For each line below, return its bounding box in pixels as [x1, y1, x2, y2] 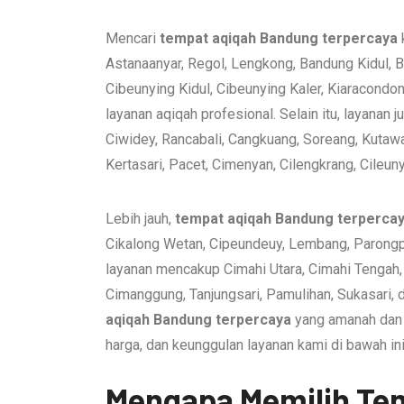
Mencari [106, 29, 160, 47]
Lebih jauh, [106, 209, 175, 227]
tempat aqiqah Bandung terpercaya [160, 29, 398, 47]
